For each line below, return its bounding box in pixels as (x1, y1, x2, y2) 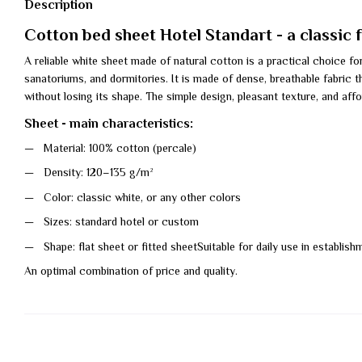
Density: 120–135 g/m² (44, 165, 154, 183)
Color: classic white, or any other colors (44, 189, 241, 208)
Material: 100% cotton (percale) (44, 141, 196, 158)
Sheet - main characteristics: (24, 115, 193, 135)
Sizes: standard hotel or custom (44, 214, 199, 233)
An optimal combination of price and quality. (24, 263, 238, 281)
